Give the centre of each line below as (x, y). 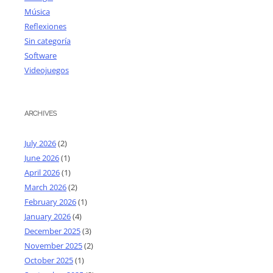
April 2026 (42, 172)
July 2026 (40, 143)
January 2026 (48, 216)
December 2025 (52, 231)
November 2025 (53, 245)
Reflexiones (45, 26)
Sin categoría (48, 41)
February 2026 (50, 201)
